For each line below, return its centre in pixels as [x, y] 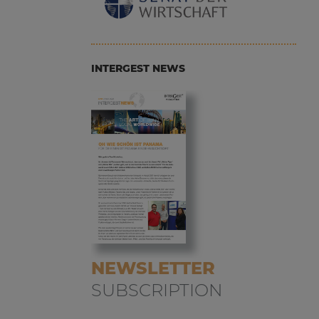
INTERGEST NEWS [138, 69]
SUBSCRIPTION [157, 290]
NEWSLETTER [153, 268]
